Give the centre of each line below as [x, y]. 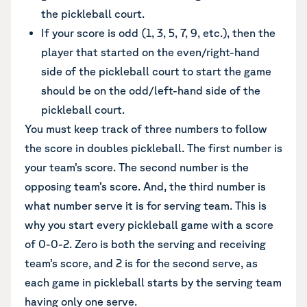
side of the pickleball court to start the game [156, 71]
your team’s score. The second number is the [137, 167]
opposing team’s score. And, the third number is [145, 186]
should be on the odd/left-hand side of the [151, 90]
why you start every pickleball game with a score [149, 225]
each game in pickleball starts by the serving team [153, 282]
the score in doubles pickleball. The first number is [153, 148]
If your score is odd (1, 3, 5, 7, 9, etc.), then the [158, 33]
